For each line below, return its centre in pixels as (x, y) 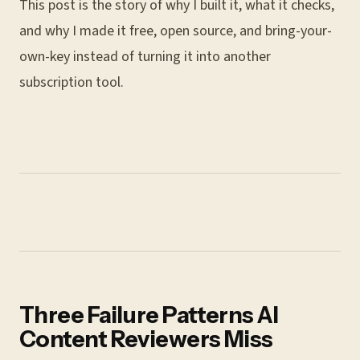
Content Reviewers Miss (146, 339)
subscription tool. (72, 82)
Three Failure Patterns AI (149, 315)
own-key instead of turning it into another (145, 57)
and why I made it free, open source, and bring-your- (176, 31)
